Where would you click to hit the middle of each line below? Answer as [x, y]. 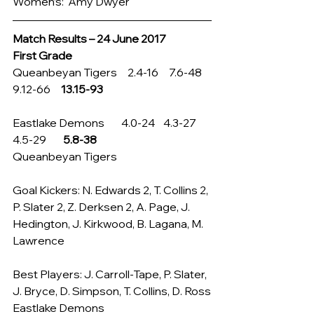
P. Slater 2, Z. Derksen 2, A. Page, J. [102, 207]
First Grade [42, 55]
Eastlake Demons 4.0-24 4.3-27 [110, 123]
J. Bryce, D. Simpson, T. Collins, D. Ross [112, 291]
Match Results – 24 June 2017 [89, 39]
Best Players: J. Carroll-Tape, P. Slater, [111, 274]
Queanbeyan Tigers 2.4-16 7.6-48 [111, 72]
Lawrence [39, 240]
